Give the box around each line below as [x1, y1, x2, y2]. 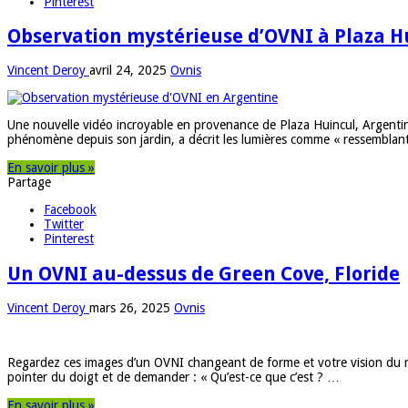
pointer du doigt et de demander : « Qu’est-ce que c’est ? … [7, 370, 340, 385]
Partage [7, 175, 51, 190]
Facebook [44, 202, 97, 218]
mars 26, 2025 [89, 301, 170, 316]
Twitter [44, 217, 84, 232]
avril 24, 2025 [89, 63, 167, 78]
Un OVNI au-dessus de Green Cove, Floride [7, 261, 400, 285]
